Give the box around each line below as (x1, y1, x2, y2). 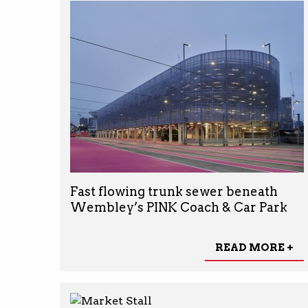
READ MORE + (214, 241, 294, 254)
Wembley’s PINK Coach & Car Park (70, 200, 287, 215)
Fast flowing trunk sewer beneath (70, 184, 278, 199)
